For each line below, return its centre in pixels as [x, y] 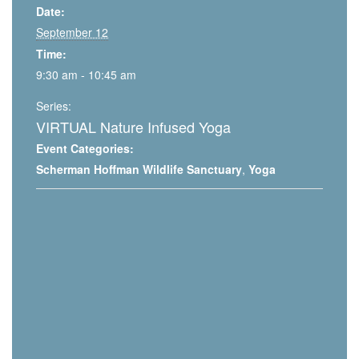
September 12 [72, 32]
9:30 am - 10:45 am [86, 75]
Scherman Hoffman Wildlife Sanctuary [139, 169]
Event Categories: [85, 149]
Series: [54, 106]
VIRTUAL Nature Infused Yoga [133, 127]
